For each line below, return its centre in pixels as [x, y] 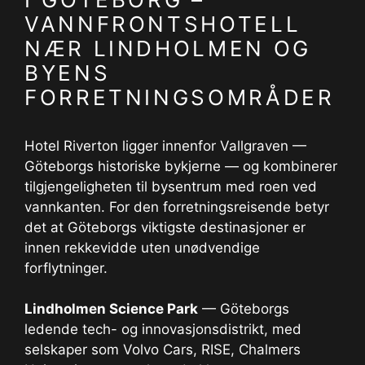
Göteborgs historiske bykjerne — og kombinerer [181, 166]
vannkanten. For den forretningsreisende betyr [177, 207]
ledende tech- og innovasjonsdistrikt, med [163, 330]
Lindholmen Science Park [111, 309]
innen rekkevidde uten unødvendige [142, 247]
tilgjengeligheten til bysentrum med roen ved [171, 186]
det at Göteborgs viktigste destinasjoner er [165, 227]
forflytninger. [66, 268]
